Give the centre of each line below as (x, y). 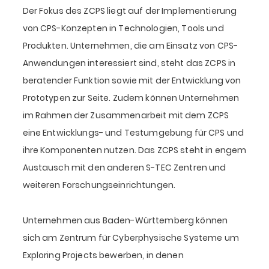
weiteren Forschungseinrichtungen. (99, 185)
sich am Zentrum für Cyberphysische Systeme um (131, 237)
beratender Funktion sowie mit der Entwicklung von (132, 80)
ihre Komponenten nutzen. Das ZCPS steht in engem (134, 150)
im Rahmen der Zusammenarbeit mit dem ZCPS (126, 115)
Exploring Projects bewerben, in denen (103, 255)
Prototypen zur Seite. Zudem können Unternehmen (131, 98)
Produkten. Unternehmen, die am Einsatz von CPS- (130, 45)
